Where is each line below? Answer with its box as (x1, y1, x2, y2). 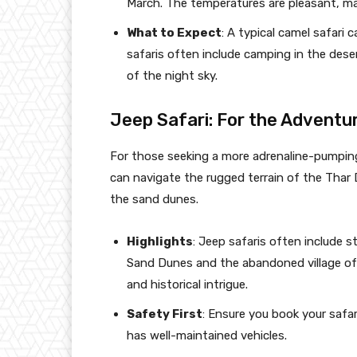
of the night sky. (127, 68, 218, 83)
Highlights (127, 233, 193, 249)
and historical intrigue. (127, 277, 248, 292)
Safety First (127, 306, 202, 321)
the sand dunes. (110, 191, 198, 206)
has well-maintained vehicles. (127, 328, 287, 343)
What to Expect (127, 25, 222, 40)
